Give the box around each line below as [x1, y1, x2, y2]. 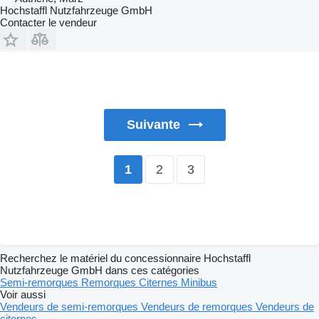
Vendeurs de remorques [141, 300, 256, 313]
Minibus [181, 276, 217, 289]
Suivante [127, 117, 180, 132]
